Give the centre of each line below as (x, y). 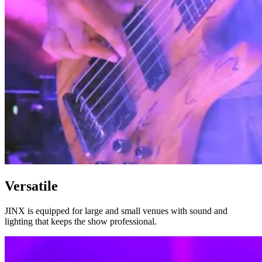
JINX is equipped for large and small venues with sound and (116, 211)
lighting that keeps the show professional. (81, 221)
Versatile (31, 186)
